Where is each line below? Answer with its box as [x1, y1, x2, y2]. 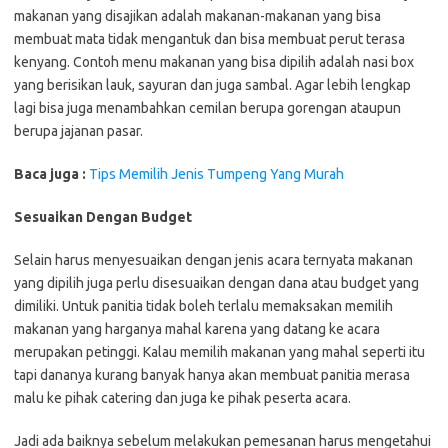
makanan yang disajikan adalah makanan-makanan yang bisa [14, 8, 381, 25]
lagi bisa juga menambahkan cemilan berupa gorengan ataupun [14, 100, 401, 117]
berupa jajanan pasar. [14, 123, 143, 140]
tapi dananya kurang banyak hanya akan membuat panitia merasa [14, 367, 410, 384]
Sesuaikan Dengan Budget [14, 209, 192, 226]
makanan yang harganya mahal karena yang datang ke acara [14, 321, 380, 338]
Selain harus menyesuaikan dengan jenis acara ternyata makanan [14, 252, 413, 269]
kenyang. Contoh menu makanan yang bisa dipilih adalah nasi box [14, 54, 414, 71]
